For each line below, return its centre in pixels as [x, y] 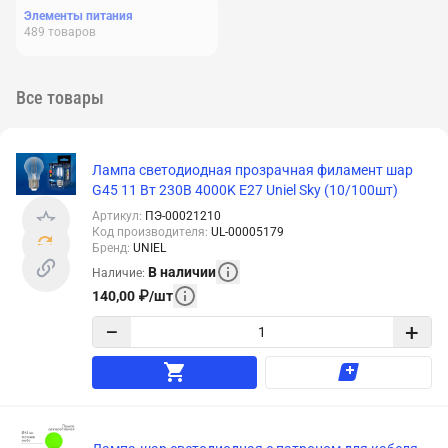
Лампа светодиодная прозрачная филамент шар [252, 170]
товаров [72, 32]
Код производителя [148, 232]
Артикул [115, 216]
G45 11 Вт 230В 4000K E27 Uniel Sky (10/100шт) [245, 190]
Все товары [60, 97]
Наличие [117, 272]
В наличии [182, 271]
